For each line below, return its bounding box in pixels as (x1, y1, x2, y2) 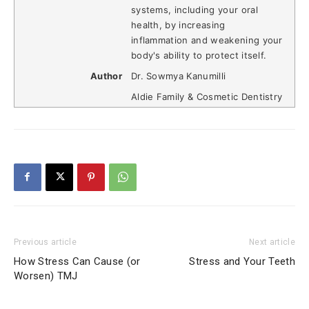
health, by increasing (130, 19, 226, 31)
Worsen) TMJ (14, 269, 78, 282)
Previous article (14, 237, 77, 247)
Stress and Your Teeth (189, 255, 295, 268)
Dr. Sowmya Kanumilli (130, 70, 226, 82)
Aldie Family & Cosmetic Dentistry (130, 90, 283, 102)
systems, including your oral (130, 4, 258, 16)
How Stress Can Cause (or (14, 255, 141, 268)
